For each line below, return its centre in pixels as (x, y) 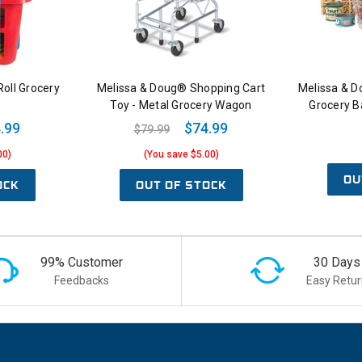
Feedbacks (81, 280)
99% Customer (81, 262)
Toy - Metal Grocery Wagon (181, 105)
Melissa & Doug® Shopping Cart (181, 88)
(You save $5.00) (181, 155)
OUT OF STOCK (181, 185)
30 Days (337, 262)
